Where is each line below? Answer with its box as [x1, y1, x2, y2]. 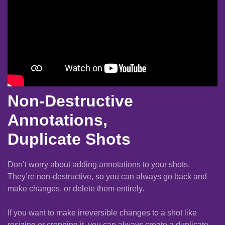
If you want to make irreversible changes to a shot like [8, 208, 197, 217]
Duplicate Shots [8, 130, 131, 149]
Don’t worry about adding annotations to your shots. [8, 160, 190, 169]
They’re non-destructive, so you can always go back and [8, 172, 207, 181]
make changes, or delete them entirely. [8, 184, 144, 193]
